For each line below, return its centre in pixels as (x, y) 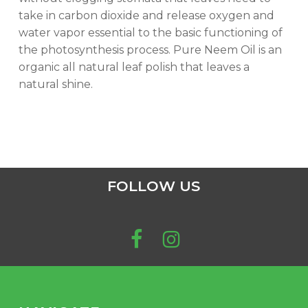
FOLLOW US (154, 186)
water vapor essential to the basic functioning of (150, 33)
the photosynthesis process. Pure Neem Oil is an (150, 50)
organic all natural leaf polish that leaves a (134, 67)
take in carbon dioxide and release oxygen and (146, 15)
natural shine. (55, 84)
